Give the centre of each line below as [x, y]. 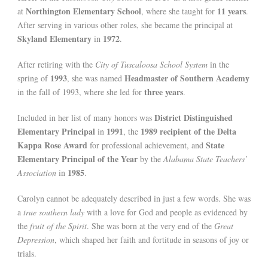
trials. [27, 254]
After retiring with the [56, 65]
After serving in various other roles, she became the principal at [125, 25]
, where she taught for [179, 11]
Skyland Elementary [54, 39]
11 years [232, 11]
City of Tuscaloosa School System [151, 65]
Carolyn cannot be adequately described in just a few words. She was [134, 199]
